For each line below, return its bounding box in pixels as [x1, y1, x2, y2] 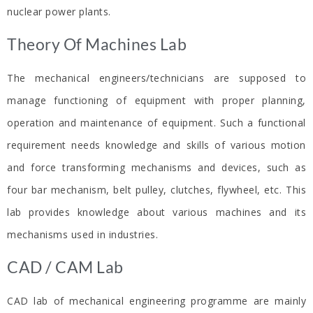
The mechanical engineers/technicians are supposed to [7, 71, 306, 85]
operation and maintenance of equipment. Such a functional [7, 116, 306, 130]
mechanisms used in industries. [7, 228, 158, 242]
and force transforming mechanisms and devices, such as [7, 161, 306, 175]
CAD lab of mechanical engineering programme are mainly [7, 294, 306, 308]
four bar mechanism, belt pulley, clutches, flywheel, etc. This [7, 183, 306, 197]
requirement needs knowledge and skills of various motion [7, 138, 306, 152]
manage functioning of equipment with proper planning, [7, 94, 306, 108]
